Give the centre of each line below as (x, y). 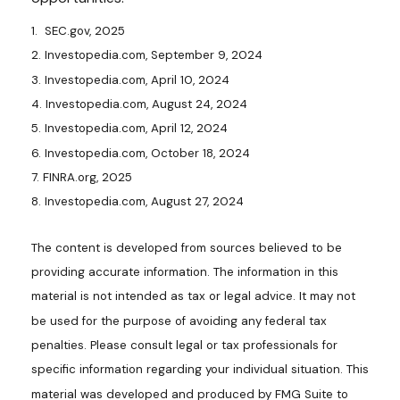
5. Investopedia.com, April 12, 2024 (129, 129)
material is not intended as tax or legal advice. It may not (193, 296)
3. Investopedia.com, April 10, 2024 (130, 79)
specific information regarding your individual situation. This (200, 370)
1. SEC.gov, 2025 (78, 30)
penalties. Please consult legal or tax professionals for (184, 345)
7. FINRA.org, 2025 (82, 177)
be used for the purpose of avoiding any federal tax (179, 321)
